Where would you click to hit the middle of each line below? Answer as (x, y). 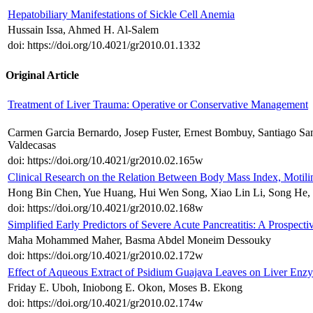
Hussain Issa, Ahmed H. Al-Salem (83, 30)
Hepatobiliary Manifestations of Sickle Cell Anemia (121, 15)
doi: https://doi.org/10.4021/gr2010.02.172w (105, 255)
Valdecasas (32, 145)
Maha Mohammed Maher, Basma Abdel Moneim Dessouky (139, 240)
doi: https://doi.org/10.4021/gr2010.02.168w (105, 208)
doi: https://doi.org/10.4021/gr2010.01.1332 (104, 45)
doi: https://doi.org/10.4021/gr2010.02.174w (105, 303)
